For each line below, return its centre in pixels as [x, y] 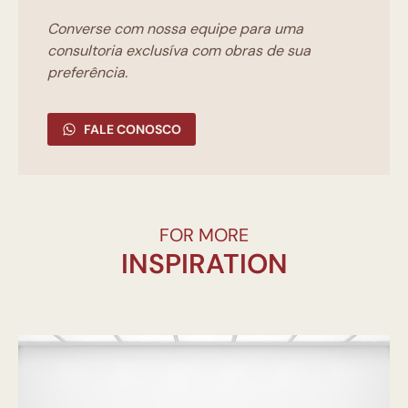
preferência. [87, 72]
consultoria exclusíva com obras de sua [179, 50]
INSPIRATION [204, 263]
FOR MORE [204, 235]
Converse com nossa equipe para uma [175, 28]
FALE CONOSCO [133, 129]
